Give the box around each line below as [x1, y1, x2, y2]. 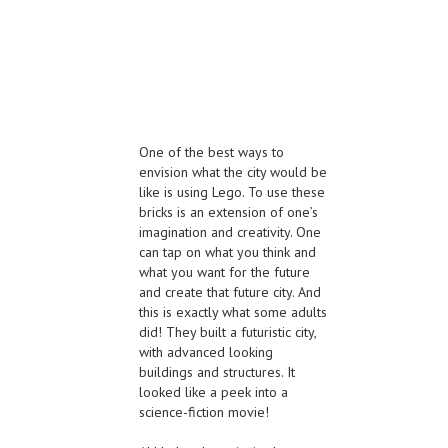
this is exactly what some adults [139, 303, 327, 322]
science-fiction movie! [139, 403, 269, 422]
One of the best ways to [139, 143, 284, 162]
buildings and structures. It [139, 363, 295, 382]
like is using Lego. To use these [139, 183, 325, 202]
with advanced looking [139, 343, 273, 362]
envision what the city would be [139, 163, 327, 182]
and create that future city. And [139, 283, 321, 302]
